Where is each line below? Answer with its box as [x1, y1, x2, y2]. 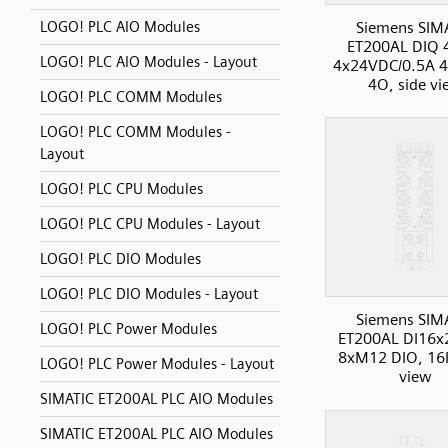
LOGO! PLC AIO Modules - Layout [40, 53, 257, 71]
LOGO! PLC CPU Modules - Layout [40, 215, 260, 233]
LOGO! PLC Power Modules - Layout [40, 355, 274, 373]
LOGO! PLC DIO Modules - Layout [40, 285, 258, 303]
